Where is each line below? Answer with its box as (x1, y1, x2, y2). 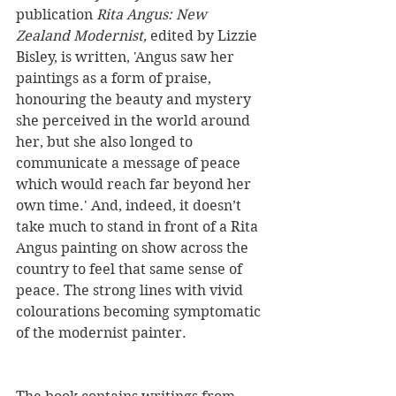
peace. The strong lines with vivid (16, 282, 247, 300)
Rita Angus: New (96, 6, 210, 24)
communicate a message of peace (16, 155, 244, 172)
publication (16, 6, 96, 24)
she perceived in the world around (16, 112, 254, 130)
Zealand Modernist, (16, 27, 147, 45)
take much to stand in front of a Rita (16, 218, 262, 236)
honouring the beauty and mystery (16, 91, 255, 109)
